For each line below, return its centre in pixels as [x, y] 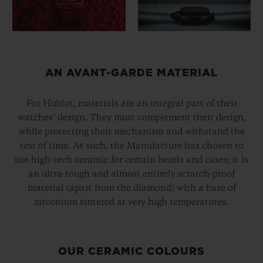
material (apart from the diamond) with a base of [131, 189]
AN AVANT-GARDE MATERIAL [131, 74]
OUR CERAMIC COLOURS [131, 252]
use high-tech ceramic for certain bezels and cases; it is [131, 161]
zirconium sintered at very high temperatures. [131, 203]
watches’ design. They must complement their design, [131, 118]
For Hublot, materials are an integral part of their [131, 104]
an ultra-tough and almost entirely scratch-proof [131, 175]
